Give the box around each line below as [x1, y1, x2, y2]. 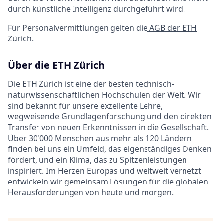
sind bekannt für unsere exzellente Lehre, [8, 100, 163, 111]
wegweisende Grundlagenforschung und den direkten [8, 111, 212, 122]
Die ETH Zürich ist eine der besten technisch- [8, 78, 174, 90]
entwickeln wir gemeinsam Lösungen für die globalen [8, 176, 208, 187]
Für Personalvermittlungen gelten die [8, 22, 147, 34]
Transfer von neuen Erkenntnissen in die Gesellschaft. [8, 122, 209, 133]
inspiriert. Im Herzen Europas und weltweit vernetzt [8, 165, 201, 177]
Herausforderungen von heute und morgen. [8, 187, 174, 198]
